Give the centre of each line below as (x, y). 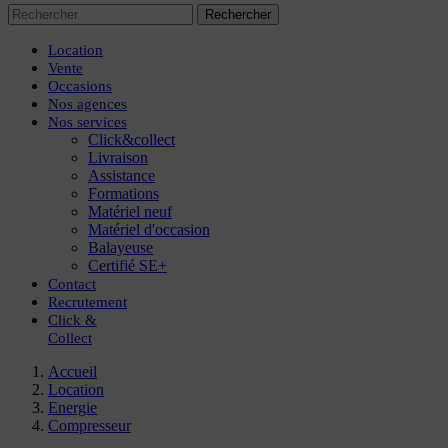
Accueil (72, 371)
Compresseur (89, 425)
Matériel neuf (130, 211)
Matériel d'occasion (149, 229)
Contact (72, 284)
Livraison (118, 157)
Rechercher (238, 14)
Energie (72, 407)
